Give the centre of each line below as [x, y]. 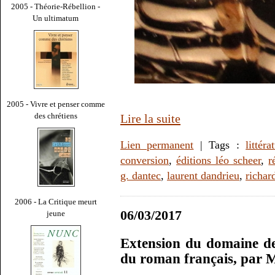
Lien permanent [157, 145]
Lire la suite [150, 119]
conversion [145, 161]
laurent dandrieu [203, 176]
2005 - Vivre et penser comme [56, 104]
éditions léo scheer [219, 161]
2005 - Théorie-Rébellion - [56, 6]
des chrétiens [56, 115]
